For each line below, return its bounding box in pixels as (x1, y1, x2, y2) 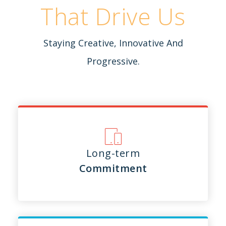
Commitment (79, 161, 147, 176)
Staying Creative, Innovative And (43, 36, 183, 49)
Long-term (86, 146, 140, 160)
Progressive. (86, 54, 140, 67)
